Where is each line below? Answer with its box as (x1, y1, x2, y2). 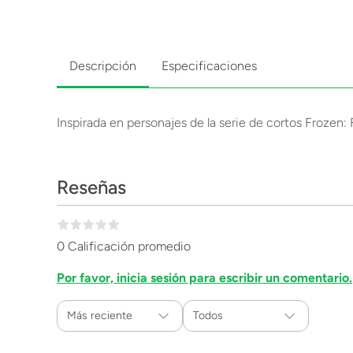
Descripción (69, 58, 136, 73)
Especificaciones (162, 58, 257, 73)
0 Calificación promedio (57, 239, 191, 254)
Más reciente (67, 309, 132, 322)
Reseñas (57, 176, 126, 199)
